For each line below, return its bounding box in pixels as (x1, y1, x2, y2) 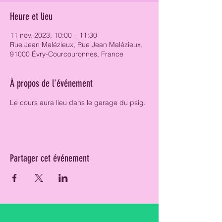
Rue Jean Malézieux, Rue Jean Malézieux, (10, 40, 143, 49)
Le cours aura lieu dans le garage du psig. (10, 98, 148, 107)
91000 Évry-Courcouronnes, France (10, 50, 123, 58)
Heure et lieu (10, 10, 53, 22)
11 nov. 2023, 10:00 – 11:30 (10, 31, 97, 40)
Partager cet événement (10, 152, 89, 164)
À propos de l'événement (10, 77, 93, 89)
